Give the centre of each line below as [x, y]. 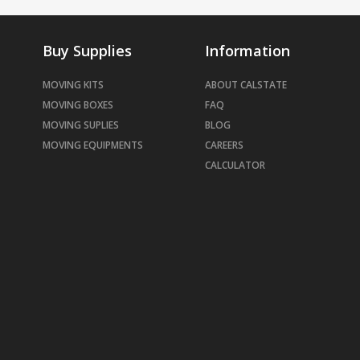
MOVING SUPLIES [81, 125]
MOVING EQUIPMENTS [93, 145]
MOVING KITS [73, 85]
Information [247, 51]
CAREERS [224, 145]
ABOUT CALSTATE [246, 85]
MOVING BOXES [78, 105]
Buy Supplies [87, 51]
